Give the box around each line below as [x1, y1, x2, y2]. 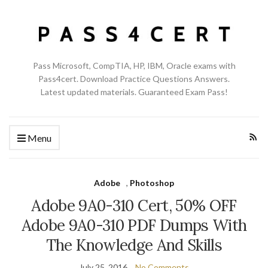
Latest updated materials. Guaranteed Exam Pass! [40, 86, 228, 97]
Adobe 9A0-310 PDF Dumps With [21, 215, 247, 235]
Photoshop [130, 177, 174, 188]
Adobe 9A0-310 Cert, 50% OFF [31, 195, 237, 215]
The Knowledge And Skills [45, 234, 223, 255]
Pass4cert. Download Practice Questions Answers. [38, 73, 230, 84]
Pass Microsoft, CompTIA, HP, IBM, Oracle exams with [32, 60, 236, 71]
